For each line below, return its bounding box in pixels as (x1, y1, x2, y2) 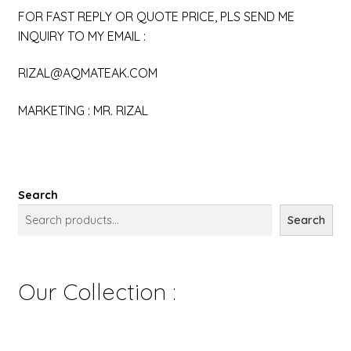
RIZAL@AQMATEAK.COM (17, 65, 157, 81)
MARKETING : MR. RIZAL (17, 102, 148, 118)
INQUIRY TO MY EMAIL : (17, 27, 146, 44)
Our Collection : (17, 277, 175, 306)
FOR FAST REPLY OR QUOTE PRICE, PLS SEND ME (17, 8, 295, 24)
